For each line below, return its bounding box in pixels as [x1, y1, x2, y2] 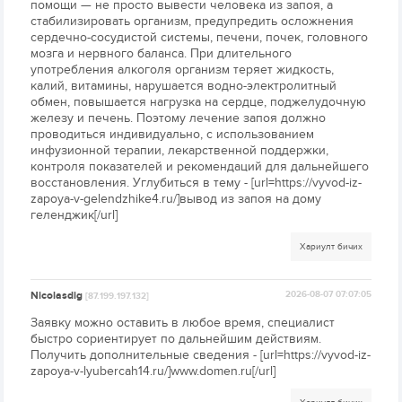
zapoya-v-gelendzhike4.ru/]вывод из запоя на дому [31, 191, 322, 207]
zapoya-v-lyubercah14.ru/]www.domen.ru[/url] [31, 363, 276, 380]
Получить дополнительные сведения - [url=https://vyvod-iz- [31, 347, 371, 363]
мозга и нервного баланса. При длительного [31, 46, 293, 62]
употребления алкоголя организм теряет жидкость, [31, 62, 335, 78]
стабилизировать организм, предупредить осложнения [31, 13, 354, 30]
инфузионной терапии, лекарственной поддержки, [31, 143, 329, 159]
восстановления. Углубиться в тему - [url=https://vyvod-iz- [31, 175, 363, 191]
